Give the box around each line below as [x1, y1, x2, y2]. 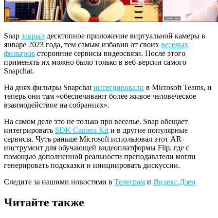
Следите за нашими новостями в [4, 177, 114, 186]
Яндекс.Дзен [153, 177, 196, 186]
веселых [161, 40, 188, 49]
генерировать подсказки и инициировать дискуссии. [4, 161, 180, 169]
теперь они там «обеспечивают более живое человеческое [4, 91, 196, 100]
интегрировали [93, 83, 144, 91]
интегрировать [4, 126, 55, 134]
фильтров [4, 49, 35, 57]
